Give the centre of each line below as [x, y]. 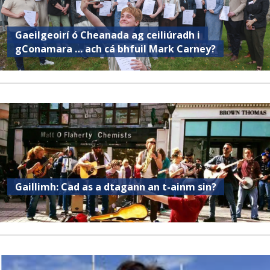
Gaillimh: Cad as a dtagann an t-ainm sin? [116, 187]
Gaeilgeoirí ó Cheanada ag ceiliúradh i [108, 35]
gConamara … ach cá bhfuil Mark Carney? [116, 49]
